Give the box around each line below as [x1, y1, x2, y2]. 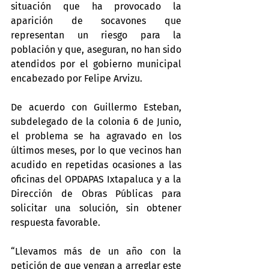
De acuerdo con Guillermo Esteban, [11, 101, 181, 113]
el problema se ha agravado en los [11, 130, 181, 142]
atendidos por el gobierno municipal [11, 58, 181, 70]
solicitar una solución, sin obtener [11, 202, 181, 214]
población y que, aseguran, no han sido [11, 44, 181, 55]
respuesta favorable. [11, 217, 100, 228]
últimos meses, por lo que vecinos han [11, 145, 181, 156]
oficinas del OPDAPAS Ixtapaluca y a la [11, 174, 181, 185]
